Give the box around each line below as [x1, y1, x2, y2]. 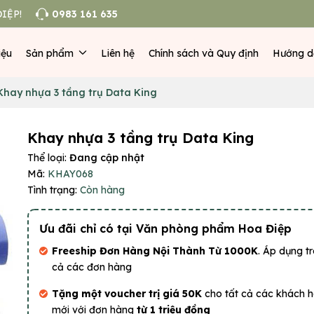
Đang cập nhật [69, 151, 144, 164]
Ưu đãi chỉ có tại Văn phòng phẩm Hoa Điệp [39, 221, 292, 235]
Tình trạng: [27, 184, 77, 196]
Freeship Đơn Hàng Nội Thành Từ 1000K [52, 245, 258, 257]
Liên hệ [100, 46, 135, 60]
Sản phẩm [25, 46, 76, 60]
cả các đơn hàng [52, 261, 132, 273]
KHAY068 [48, 168, 93, 180]
